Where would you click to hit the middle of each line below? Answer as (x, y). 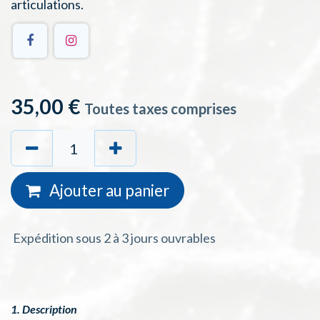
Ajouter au (84, 191)
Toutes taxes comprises (160, 109)
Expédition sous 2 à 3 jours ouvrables (113, 238)
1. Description (44, 309)
